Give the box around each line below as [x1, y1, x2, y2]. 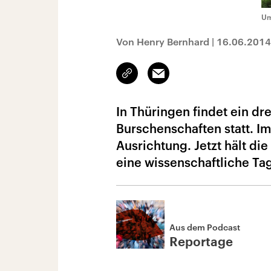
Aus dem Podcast [169, 222, 240, 232]
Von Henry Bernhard [116, 36, 209, 47]
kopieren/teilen [127, 74, 184, 83]
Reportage [169, 237, 233, 249]
